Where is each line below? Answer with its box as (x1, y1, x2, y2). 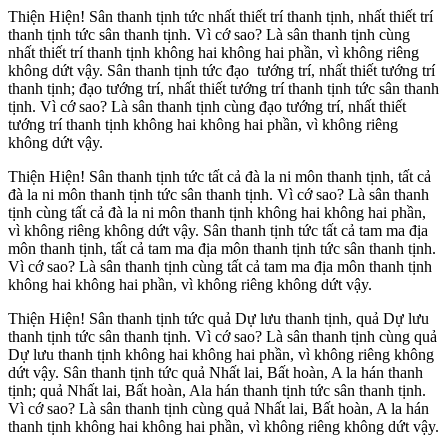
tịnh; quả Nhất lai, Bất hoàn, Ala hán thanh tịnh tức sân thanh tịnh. (8, 382, 426, 400)
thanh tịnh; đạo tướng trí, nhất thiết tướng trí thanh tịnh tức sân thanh (8, 80, 439, 98)
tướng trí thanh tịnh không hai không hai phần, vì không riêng (8, 116, 398, 134)
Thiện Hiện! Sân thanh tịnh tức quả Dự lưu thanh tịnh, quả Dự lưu (8, 310, 429, 328)
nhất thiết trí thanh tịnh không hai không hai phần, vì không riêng (8, 44, 419, 62)
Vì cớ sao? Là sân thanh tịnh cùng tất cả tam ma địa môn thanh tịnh (8, 258, 432, 276)
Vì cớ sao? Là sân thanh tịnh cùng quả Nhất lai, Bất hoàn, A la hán (8, 400, 429, 418)
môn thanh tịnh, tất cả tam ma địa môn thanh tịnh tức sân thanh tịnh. (8, 240, 436, 258)
